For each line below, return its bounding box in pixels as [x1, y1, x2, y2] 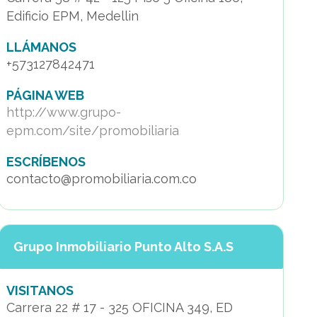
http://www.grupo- [6, 105, 121, 120]
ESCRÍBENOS [6, 154, 86, 169]
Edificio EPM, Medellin [6, 8, 139, 23]
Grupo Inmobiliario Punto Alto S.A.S [13, 239, 234, 254]
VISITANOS [6, 283, 74, 298]
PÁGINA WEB [6, 88, 84, 103]
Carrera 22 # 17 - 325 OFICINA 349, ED [6, 300, 233, 315]
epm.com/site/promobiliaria [6, 123, 179, 138]
